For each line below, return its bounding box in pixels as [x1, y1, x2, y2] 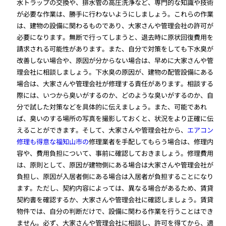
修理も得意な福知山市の [17, 137, 89, 147]
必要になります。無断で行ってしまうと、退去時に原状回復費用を [17, 32, 214, 42]
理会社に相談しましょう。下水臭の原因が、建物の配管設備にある [17, 67, 214, 77]
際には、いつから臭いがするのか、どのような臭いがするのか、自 [17, 90, 214, 100]
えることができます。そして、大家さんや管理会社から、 [17, 125, 188, 135]
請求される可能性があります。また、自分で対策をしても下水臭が [17, 44, 214, 54]
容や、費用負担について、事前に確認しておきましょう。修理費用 [17, 148, 214, 158]
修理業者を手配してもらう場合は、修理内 [89, 137, 214, 147]
